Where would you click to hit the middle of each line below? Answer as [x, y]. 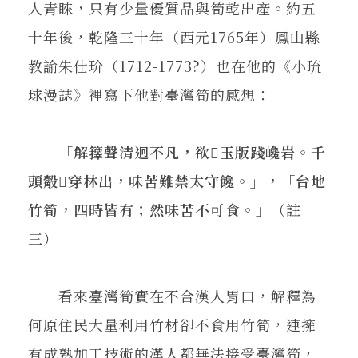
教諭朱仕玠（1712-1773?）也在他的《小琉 [175, 65]
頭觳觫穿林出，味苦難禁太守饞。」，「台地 [177, 180]
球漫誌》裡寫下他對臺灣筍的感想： [149, 94]
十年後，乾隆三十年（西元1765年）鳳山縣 [174, 36]
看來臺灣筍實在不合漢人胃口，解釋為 [172, 295]
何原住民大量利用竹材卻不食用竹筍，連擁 [172, 324]
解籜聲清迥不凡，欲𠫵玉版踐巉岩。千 [200, 151]
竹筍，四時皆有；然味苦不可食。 [142, 209]
